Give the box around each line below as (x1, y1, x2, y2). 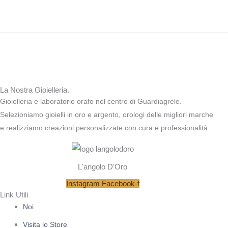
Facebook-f (101, 179, 139, 188)
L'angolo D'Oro (78, 162, 128, 172)
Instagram (66, 179, 100, 188)
